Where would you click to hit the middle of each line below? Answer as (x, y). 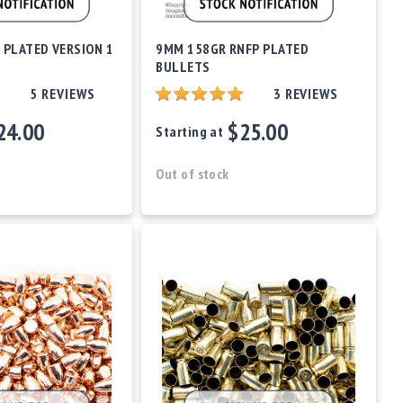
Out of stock (193, 174)
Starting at (190, 132)
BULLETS (183, 67)
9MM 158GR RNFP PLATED (233, 49)
